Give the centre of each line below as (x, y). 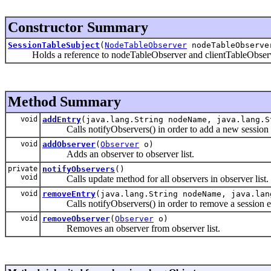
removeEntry (69, 194)
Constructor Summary (78, 27)
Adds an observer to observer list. (118, 154)
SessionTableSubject (54, 45)
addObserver (69, 144)
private (23, 168)
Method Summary (64, 101)
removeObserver (76, 218)
